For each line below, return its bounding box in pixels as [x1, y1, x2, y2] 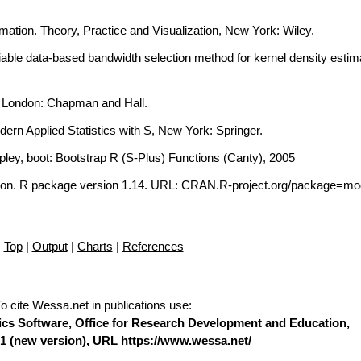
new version [14, 334, 82, 347]
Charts [77, 239, 113, 253]
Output [31, 239, 68, 253]
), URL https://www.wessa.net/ [82, 334, 251, 347]
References [122, 239, 184, 253]
